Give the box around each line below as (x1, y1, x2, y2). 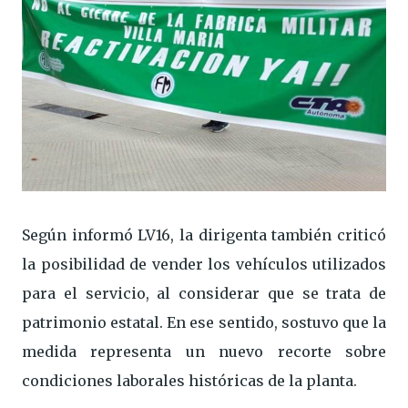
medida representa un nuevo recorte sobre (22, 342, 386, 362)
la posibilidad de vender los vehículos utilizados (22, 255, 386, 274)
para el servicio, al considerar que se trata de (22, 284, 386, 303)
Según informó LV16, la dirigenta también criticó (22, 226, 386, 245)
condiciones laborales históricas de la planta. (22, 372, 357, 391)
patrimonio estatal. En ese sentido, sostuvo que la (22, 313, 386, 332)
